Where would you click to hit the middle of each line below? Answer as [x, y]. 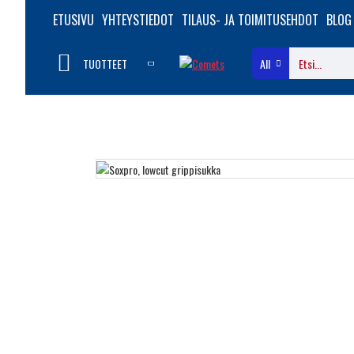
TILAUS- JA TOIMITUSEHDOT [250, 20]
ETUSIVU [73, 20]
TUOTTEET [105, 63]
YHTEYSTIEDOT [138, 20]
